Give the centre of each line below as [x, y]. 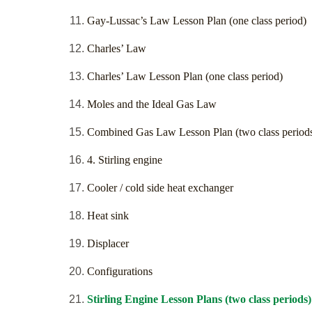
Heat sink [108, 216]
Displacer [108, 244]
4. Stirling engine [125, 160]
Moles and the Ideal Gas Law [152, 104]
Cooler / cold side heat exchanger [160, 188]
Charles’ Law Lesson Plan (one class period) [185, 77]
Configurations [120, 272]
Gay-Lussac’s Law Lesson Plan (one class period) [197, 21]
